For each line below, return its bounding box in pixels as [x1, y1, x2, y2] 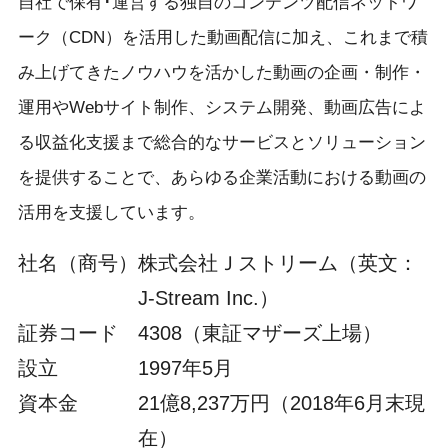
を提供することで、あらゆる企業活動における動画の [17, 167, 426, 187]
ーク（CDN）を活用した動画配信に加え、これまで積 [17, 27, 428, 47]
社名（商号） [17, 251, 138, 274]
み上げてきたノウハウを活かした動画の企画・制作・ [17, 62, 426, 82]
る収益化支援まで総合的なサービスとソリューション [17, 132, 426, 152]
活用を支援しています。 [17, 202, 205, 222]
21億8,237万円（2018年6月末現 [137, 391, 425, 414]
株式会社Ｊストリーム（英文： [137, 251, 418, 274]
